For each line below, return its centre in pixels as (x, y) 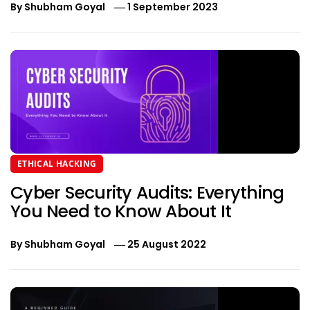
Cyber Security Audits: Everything (147, 193)
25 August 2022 (167, 245)
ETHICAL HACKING (57, 164)
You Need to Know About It (121, 212)
